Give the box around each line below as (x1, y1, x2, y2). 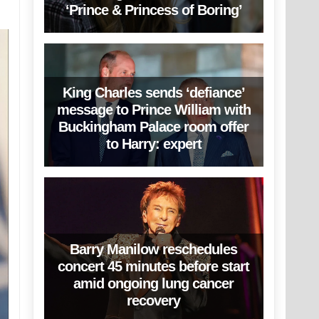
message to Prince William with (56, 102, 251, 118)
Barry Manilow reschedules (70, 241, 238, 258)
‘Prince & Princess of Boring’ (65, 1, 242, 18)
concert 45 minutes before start (58, 258, 250, 275)
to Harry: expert (105, 136, 202, 152)
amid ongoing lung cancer (73, 276, 234, 292)
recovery (127, 293, 181, 309)
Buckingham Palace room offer (58, 119, 249, 135)
